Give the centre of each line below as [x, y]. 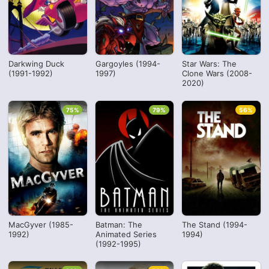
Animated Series [126, 234]
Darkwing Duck [37, 64]
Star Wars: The [210, 64]
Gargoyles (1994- [128, 64]
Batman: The [119, 224]
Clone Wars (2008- [217, 74]
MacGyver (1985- [41, 224]
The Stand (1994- [215, 224]
